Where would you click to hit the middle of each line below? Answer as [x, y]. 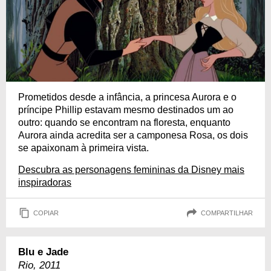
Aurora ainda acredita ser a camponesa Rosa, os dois [133, 135]
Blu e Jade [43, 252]
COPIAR [46, 213]
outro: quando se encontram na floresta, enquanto [124, 123]
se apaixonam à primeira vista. [83, 148]
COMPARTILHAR [227, 213]
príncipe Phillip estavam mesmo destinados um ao [126, 110]
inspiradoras [45, 183]
